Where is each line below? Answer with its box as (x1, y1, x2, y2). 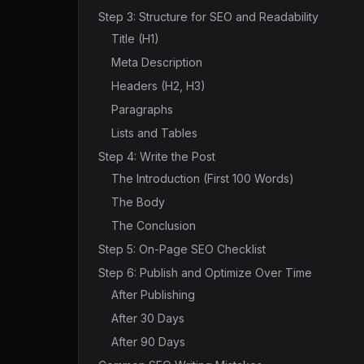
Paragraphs (111, 102, 173, 116)
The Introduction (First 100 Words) (111, 171, 294, 185)
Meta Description (111, 55, 202, 69)
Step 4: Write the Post (98, 149, 215, 163)
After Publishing (111, 288, 195, 301)
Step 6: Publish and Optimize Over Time (98, 266, 312, 279)
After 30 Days (111, 311, 184, 325)
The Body (111, 195, 165, 209)
